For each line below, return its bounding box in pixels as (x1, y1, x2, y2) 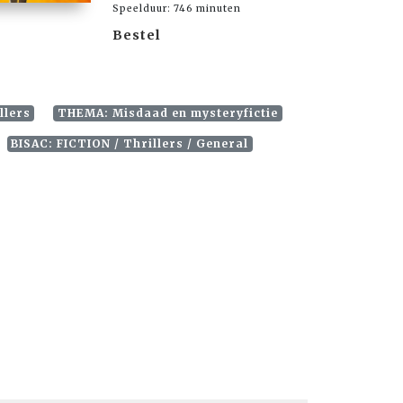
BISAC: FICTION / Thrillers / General (11, 137, 249, 151)
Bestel (112, 26, 161, 43)
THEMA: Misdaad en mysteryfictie (58, 106, 279, 121)
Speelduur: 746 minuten (112, 2, 241, 14)
